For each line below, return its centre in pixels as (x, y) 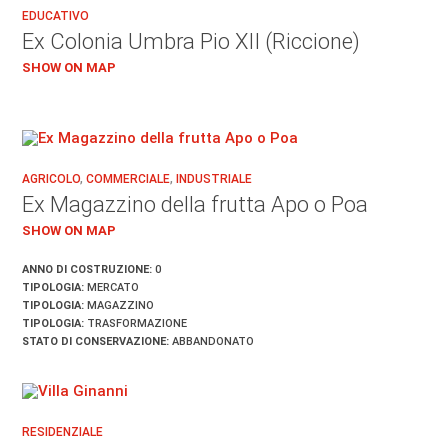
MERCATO (112, 287)
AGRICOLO (51, 178)
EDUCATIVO (56, 15)
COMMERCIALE (128, 178)
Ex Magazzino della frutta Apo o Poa (195, 204)
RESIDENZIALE (63, 431)
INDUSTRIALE (214, 178)
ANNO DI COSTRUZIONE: (87, 269)
